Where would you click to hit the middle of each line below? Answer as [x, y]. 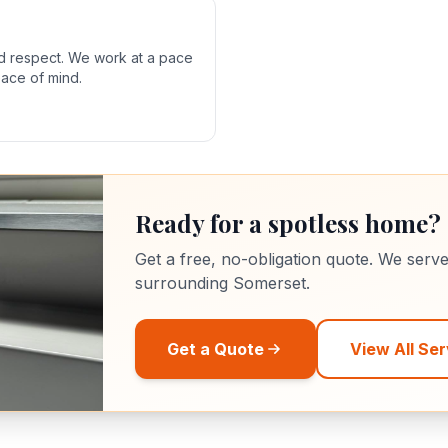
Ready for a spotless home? [287, 223]
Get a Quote [215, 349]
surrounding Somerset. [222, 283]
